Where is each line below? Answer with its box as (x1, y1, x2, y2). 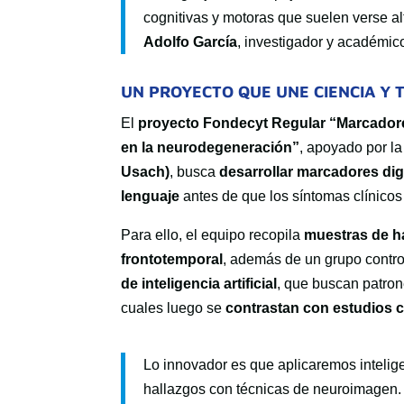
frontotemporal (121, 252, 224, 267)
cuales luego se (121, 300, 226, 316)
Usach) (121, 164, 170, 179)
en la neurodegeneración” (121, 140, 300, 155)
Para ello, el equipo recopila (121, 227, 305, 243)
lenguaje (121, 188, 180, 204)
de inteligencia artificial (121, 276, 278, 291)
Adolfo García (143, 34, 238, 50)
